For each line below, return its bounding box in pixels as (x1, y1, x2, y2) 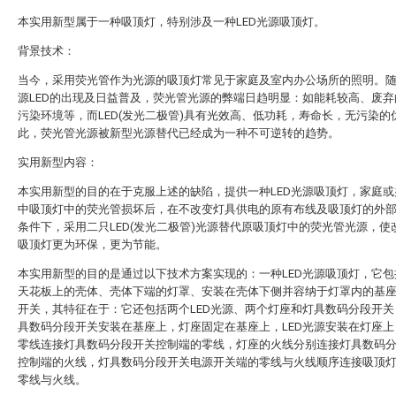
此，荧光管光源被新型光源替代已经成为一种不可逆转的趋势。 (18, 126, 342, 140)
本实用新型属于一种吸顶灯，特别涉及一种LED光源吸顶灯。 (18, 15, 328, 28)
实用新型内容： (18, 156, 98, 169)
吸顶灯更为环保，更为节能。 (18, 238, 170, 251)
